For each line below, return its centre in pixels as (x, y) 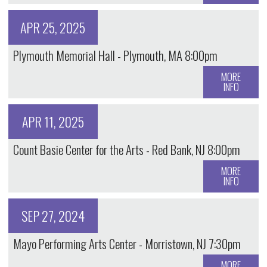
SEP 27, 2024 (53, 216)
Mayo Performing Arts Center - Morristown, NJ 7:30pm (127, 244)
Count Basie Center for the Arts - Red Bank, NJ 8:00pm (126, 150)
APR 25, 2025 (53, 28)
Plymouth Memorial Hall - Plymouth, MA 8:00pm (115, 55)
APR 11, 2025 (53, 122)
